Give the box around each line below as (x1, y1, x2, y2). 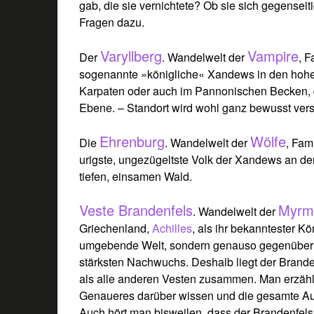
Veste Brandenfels (79, 199, 193, 220)
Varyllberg (100, 45, 163, 66)
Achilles (152, 219, 193, 236)
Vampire (247, 45, 299, 66)
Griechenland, (79, 219, 153, 236)
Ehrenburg (100, 130, 165, 151)
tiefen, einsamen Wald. (79, 168, 193, 184)
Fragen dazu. (79, 13, 145, 30)
